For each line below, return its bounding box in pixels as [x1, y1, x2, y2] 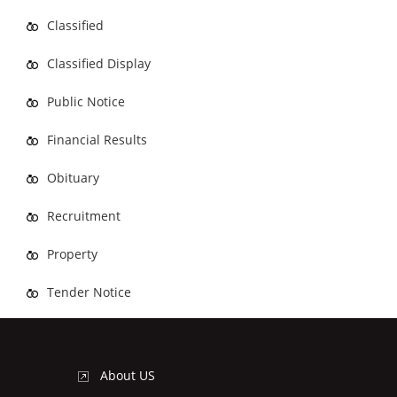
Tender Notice [47, 283, 131, 300]
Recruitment [47, 206, 121, 224]
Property [47, 245, 97, 262]
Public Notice [47, 92, 125, 110]
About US [100, 366, 155, 384]
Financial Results [47, 130, 147, 148]
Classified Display [47, 54, 151, 72]
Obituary [47, 168, 99, 186]
